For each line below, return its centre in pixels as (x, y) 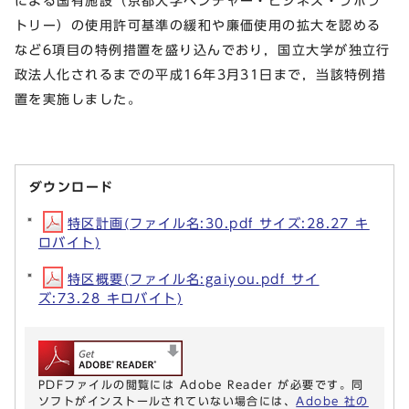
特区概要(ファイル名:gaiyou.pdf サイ (194, 278)
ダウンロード (72, 186)
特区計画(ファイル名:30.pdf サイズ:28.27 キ (219, 223)
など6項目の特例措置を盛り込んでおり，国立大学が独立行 (203, 49)
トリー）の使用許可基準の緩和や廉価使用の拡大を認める (198, 25)
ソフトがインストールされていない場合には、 (168, 400)
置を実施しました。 (78, 99)
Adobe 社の (332, 400)
